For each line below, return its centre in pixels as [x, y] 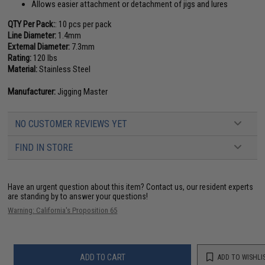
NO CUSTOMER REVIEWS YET [71, 124]
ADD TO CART [102, 257]
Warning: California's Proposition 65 [63, 210]
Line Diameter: [32, 35]
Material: [23, 69]
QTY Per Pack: [32, 24]
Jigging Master [82, 91]
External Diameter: [39, 46]
